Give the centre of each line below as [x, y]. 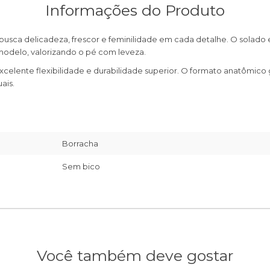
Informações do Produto [135, 11]
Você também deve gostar [135, 256]
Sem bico [81, 167]
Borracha [80, 144]
